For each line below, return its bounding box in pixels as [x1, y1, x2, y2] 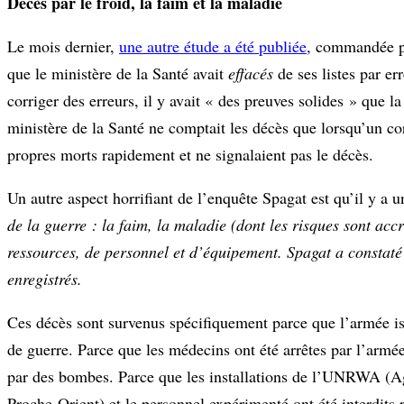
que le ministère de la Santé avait [7, 61, 224, 84]
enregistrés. [7, 267, 82, 289]
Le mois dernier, [7, 34, 119, 57]
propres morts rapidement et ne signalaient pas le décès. [7, 142, 373, 165]
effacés [224, 61, 273, 84]
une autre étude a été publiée [119, 34, 307, 57]
